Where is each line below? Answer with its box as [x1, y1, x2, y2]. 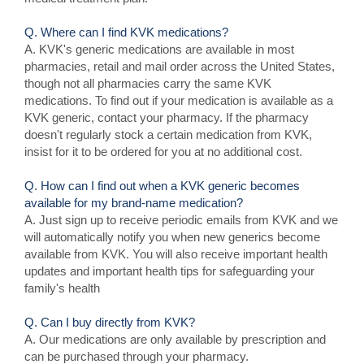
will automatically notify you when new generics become [24, 230, 320, 244]
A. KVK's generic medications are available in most [24, 42, 294, 56]
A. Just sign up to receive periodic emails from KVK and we [24, 213, 338, 227]
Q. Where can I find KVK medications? [24, 25, 228, 39]
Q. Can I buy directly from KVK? [24, 315, 195, 329]
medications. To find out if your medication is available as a [24, 93, 333, 107]
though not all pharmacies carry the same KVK [24, 76, 271, 90]
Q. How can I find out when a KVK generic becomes [24, 179, 300, 193]
